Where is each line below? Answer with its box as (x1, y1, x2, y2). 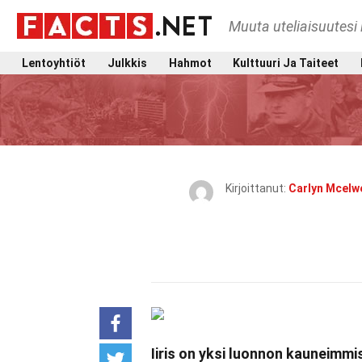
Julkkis (107, 56, 147, 69)
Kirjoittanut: (225, 182, 288, 195)
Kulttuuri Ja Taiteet (233, 56, 339, 69)
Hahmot (168, 56, 212, 69)
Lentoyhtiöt (22, 56, 86, 69)
